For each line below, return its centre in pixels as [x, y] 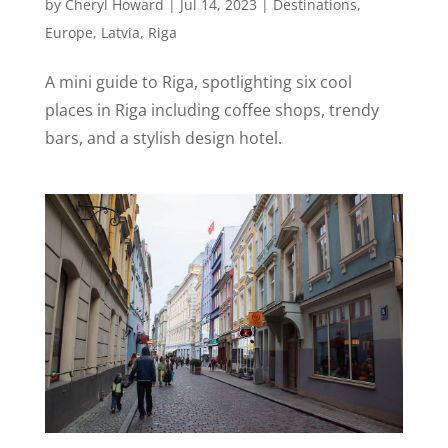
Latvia [120, 33]
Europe [68, 33]
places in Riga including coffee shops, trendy [211, 110]
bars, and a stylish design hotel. [165, 138]
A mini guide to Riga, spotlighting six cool [198, 82]
